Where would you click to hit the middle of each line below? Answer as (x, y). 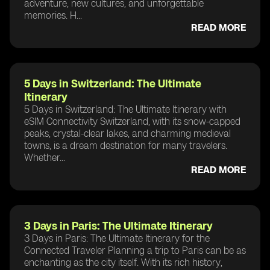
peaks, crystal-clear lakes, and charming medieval (127, 133)
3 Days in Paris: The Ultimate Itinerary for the (117, 238)
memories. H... (53, 15)
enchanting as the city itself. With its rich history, (123, 262)
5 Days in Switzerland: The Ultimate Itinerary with (125, 109)
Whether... (45, 157)
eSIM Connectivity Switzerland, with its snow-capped (132, 121)
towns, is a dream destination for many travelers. (126, 145)
